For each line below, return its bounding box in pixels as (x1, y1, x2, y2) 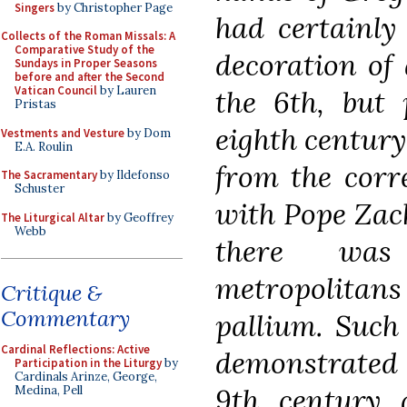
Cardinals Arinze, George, (15, 369, 157, 384)
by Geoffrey (104, 209, 174, 225)
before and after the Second (15, 69, 164, 84)
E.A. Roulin (15, 138, 73, 154)
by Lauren (97, 83, 156, 98)
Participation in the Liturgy (15, 355, 162, 371)
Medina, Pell (15, 382, 83, 398)
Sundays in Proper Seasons (15, 55, 157, 71)
